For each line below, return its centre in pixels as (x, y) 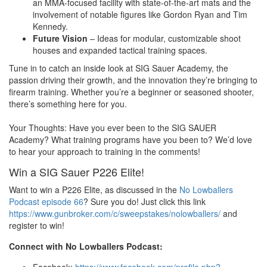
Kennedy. (50, 27)
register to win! (37, 226)
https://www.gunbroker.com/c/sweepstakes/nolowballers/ (115, 214)
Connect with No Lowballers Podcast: (86, 246)
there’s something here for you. (68, 104)
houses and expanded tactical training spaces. (120, 50)
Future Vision (60, 38)
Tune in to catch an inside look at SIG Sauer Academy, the (119, 68)
